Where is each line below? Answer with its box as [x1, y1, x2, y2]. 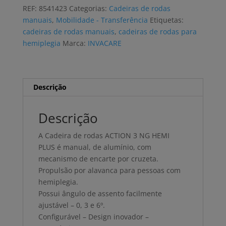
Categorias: [69, 4, 109, 14]
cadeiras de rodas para [118, 27, 197, 37]
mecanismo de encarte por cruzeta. [38, 154, 158, 164]
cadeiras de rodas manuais [22, 27, 115, 37]
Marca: [62, 38, 88, 48]
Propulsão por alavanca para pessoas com [38, 165, 181, 176]
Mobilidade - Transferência [55, 15, 148, 25]
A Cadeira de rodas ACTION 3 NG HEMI [38, 131, 169, 141]
